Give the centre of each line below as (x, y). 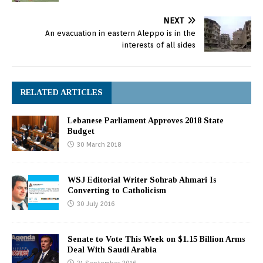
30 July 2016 (96, 204)
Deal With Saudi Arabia (112, 250)
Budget (81, 131)
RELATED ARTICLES (62, 93)
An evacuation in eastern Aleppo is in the (120, 33)
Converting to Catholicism (117, 191)
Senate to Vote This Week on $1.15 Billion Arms (156, 240)
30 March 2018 (99, 145)
